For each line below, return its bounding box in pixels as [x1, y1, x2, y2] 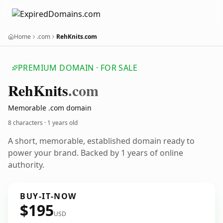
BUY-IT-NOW [20, 191, 77, 202]
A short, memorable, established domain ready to [8, 135, 195, 146]
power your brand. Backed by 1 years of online [8, 147, 183, 158]
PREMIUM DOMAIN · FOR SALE [18, 62, 137, 73]
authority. [8, 159, 44, 170]
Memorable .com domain [8, 103, 92, 112]
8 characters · [8, 118, 47, 127]
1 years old [47, 118, 78, 127]
